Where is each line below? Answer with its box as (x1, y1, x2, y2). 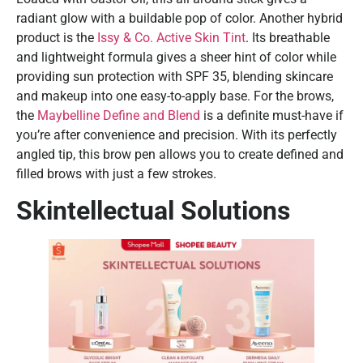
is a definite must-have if (200, 107, 344, 123)
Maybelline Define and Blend (37, 107, 200, 123)
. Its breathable (246, 29, 330, 45)
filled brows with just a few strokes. (16, 165, 216, 181)
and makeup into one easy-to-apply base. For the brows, (16, 88, 334, 104)
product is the (16, 29, 94, 45)
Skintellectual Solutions (16, 194, 290, 226)
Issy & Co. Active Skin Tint (94, 29, 246, 45)
